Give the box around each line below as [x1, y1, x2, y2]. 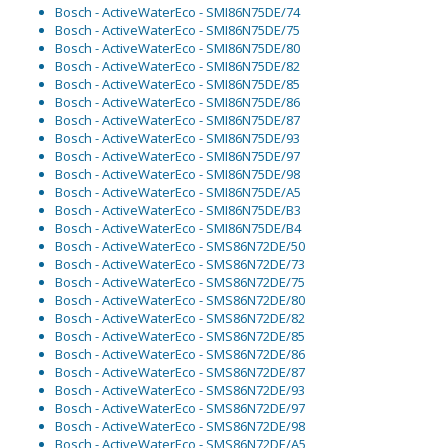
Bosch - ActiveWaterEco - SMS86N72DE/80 [55, 291, 305, 310]
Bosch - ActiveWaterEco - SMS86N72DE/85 [55, 327, 305, 346]
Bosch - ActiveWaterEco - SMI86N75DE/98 [55, 165, 300, 184]
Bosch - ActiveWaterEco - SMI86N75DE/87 [55, 111, 300, 130]
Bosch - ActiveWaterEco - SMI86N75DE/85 [55, 75, 300, 94]
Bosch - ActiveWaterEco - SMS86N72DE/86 [55, 345, 305, 364]
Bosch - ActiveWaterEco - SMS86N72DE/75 [55, 273, 305, 292]
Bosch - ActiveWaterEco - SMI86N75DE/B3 [55, 201, 301, 220]
